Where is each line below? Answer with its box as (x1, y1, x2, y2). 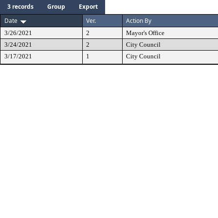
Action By (126, 17, 151, 25)
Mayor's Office (126, 29, 164, 36)
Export (79, 2, 98, 11)
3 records (7, 2, 34, 11)
